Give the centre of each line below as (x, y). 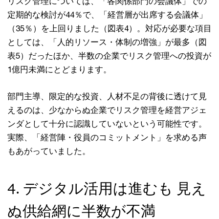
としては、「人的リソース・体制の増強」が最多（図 (107, 42)
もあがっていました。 (49, 151)
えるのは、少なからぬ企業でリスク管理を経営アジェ (107, 110)
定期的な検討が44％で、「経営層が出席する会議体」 (107, 15)
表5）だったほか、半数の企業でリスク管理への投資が (109, 56)
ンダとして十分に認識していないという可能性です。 (107, 124)
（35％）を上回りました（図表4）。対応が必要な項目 (109, 29)
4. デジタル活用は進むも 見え (107, 189)
